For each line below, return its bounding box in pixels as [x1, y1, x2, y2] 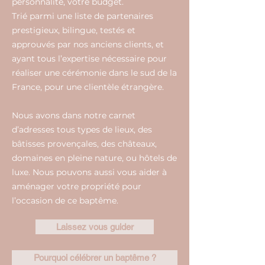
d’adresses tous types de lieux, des [12, 124, 152, 135]
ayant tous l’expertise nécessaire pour [12, 53, 167, 64]
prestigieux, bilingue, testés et [12, 25, 135, 35]
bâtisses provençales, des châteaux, [12, 138, 157, 149]
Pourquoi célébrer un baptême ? [33, 253, 156, 263]
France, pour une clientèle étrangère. [12, 82, 164, 92]
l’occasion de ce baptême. [12, 195, 118, 206]
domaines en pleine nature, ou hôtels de [12, 153, 177, 163]
